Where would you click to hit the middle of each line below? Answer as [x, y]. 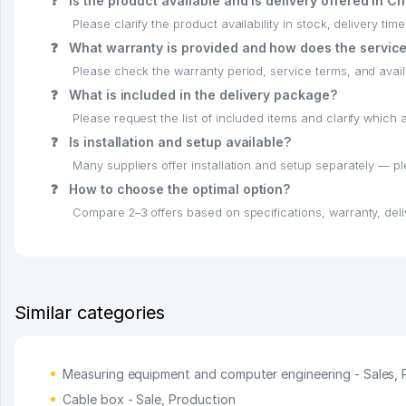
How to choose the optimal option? [178, 188]
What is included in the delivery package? [201, 94]
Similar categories [90, 312]
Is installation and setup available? [178, 141]
